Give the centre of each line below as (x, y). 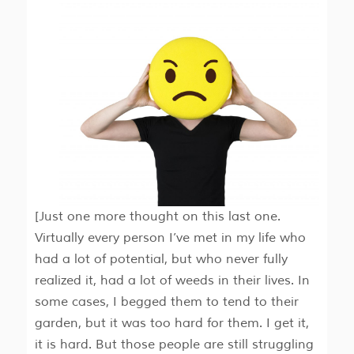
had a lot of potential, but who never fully (161, 260)
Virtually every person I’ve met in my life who (170, 238)
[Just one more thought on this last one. (157, 217)
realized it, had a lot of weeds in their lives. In (172, 281)
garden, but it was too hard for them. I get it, (171, 324)
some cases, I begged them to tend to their (166, 302)
